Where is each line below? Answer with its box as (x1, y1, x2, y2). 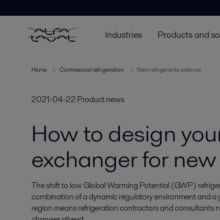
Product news (77, 94, 124, 105)
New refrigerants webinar (137, 65, 201, 74)
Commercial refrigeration (59, 65, 124, 74)
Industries (105, 28, 142, 41)
